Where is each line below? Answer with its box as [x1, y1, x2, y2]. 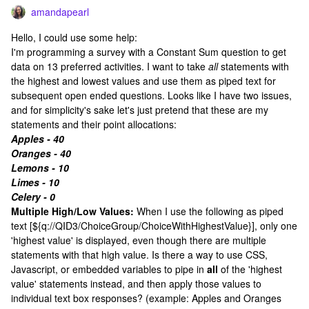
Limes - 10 [11, 175, 59, 189]
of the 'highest [218, 262, 282, 276]
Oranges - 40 [11, 146, 71, 160]
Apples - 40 [11, 132, 64, 146]
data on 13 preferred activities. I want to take [11, 59, 208, 73]
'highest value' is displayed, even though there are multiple [11, 233, 266, 247]
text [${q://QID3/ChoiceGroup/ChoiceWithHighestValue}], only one [11, 219, 297, 232]
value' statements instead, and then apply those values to [11, 277, 261, 290]
